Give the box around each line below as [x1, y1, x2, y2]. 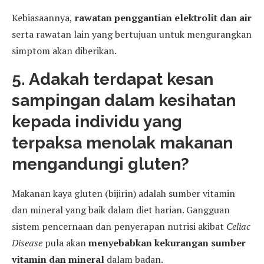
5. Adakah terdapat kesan [12, 69, 213, 89]
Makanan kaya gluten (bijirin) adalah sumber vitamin [12, 186, 235, 200]
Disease [12, 236, 42, 249]
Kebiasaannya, [12, 11, 72, 24]
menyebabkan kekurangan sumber [88, 236, 246, 249]
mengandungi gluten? [12, 154, 189, 174]
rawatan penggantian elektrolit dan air [72, 11, 252, 24]
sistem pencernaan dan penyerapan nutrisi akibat [12, 219, 226, 233]
